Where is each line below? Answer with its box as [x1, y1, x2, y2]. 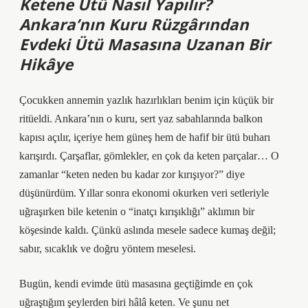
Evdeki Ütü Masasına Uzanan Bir [19, 34, 270, 55]
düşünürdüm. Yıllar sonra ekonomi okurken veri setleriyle [19, 187, 269, 199]
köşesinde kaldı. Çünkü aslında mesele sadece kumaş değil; [19, 224, 276, 236]
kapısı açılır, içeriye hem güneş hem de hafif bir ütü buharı [19, 131, 270, 143]
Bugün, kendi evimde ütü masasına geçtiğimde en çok [19, 278, 253, 289]
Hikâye [19, 54, 73, 75]
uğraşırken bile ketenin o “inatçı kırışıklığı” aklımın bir [19, 206, 254, 217]
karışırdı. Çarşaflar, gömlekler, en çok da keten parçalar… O [19, 150, 279, 162]
